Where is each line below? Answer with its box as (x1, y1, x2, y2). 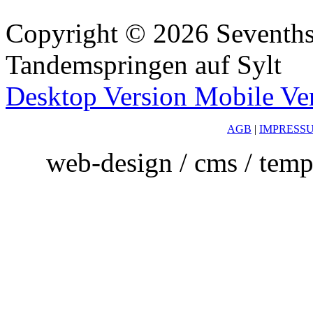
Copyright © (6, 17, 146, 48)
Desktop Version (6, 80, 187, 111)
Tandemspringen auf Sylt (6, 49, 282, 80)
